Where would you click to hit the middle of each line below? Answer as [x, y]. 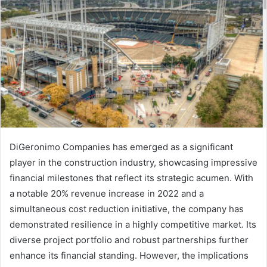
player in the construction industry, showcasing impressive [133, 163]
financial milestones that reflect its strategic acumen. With [131, 178]
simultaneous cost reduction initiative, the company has [127, 209]
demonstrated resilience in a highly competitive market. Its [133, 225]
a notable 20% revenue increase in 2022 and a [107, 194]
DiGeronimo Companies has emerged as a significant [121, 147]
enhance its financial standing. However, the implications [129, 256]
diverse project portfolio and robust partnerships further [129, 240]
